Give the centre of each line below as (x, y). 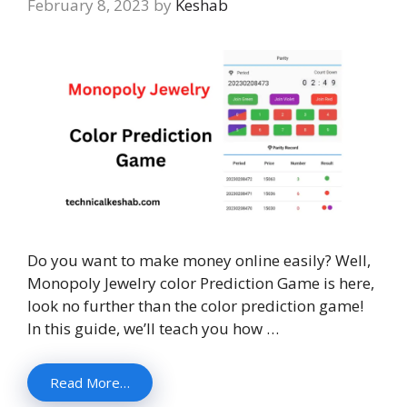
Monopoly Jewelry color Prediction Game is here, (201, 283)
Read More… (90, 382)
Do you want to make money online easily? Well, (199, 261)
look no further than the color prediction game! (195, 306)
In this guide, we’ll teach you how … (153, 329)
